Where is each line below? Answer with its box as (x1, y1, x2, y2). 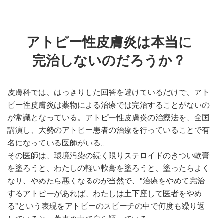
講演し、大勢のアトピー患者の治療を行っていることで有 (7, 124, 210, 135)
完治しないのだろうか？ (32, 50, 186, 70)
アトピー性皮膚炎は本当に (26, 32, 192, 51)
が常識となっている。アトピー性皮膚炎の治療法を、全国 (7, 111, 210, 123)
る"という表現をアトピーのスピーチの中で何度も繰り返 (7, 200, 205, 211)
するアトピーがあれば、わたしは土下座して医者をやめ (7, 187, 202, 199)
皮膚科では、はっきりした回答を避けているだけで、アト (7, 86, 210, 97)
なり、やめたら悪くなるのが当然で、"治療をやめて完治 (7, 175, 205, 186)
